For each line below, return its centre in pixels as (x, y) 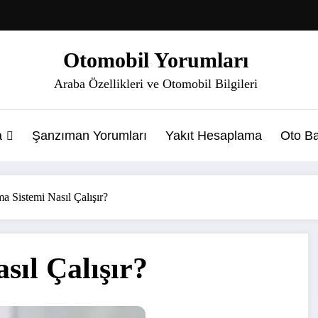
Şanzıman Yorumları (89, 135)
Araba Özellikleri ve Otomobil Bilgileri (155, 83)
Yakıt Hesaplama (214, 135)
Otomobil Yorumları (155, 60)
